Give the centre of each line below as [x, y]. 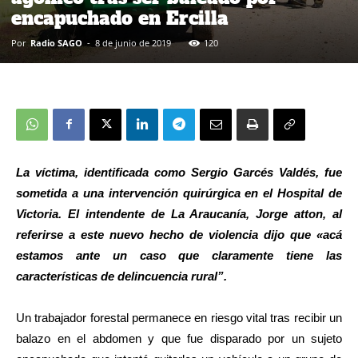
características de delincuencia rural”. [121, 276]
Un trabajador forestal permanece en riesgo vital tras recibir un [179, 317]
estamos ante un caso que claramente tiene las [179, 255]
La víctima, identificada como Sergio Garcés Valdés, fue [179, 172]
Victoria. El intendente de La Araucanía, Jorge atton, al [179, 213]
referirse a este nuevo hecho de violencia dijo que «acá [179, 234]
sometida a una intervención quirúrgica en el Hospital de [179, 193]
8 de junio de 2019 [133, 42]
